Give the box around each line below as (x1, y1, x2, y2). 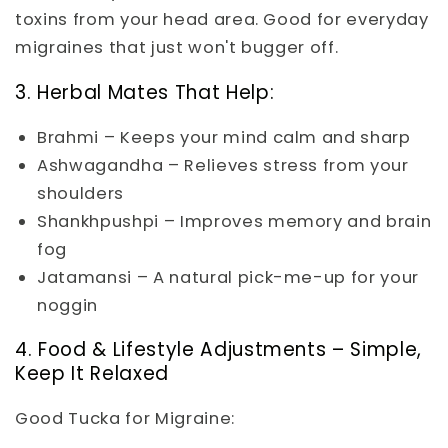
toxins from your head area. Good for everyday (15, 8, 429, 32)
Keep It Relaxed (15, 360, 169, 388)
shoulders (37, 181, 124, 205)
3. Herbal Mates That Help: (15, 79, 275, 107)
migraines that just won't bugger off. (15, 36, 339, 60)
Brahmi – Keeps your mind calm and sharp (37, 125, 411, 149)
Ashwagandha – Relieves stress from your (37, 153, 409, 177)
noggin (37, 293, 98, 317)
